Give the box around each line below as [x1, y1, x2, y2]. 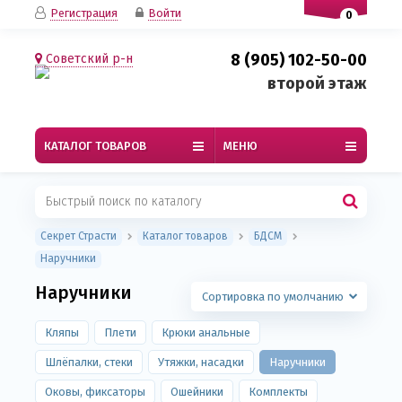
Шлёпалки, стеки [45, 355, 133, 369]
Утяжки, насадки [158, 355, 244, 369]
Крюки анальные [162, 326, 250, 339]
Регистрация [50, 6, 118, 20]
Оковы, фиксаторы [45, 385, 145, 398]
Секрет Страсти [40, 230, 117, 242]
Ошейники [170, 385, 223, 398]
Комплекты [249, 385, 308, 398]
